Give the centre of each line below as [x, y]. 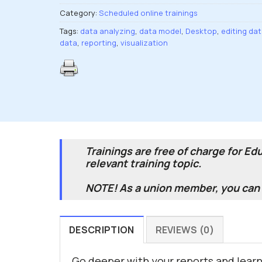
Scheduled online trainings [148, 13]
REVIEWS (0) [185, 230]
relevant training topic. [143, 163]
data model [160, 31]
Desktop [201, 31]
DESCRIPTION [102, 230]
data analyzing [108, 31]
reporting [99, 43]
